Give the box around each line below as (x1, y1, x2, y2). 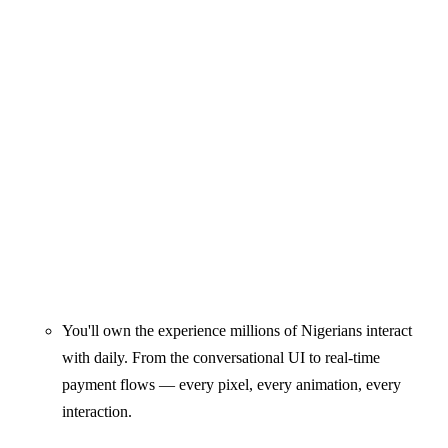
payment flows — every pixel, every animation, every (62, 376, 402, 394)
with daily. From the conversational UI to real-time (62, 349, 381, 367)
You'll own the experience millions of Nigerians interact (62, 322, 413, 340)
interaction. (62, 403, 133, 421)
